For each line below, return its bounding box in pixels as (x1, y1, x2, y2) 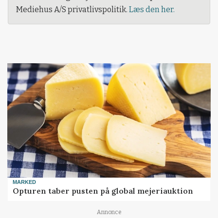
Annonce (96, 208, 122, 216)
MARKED (13, 179, 36, 185)
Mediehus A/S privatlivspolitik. (16, 5, 129, 15)
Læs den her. (129, 5, 175, 15)
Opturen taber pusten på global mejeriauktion (13, 186, 194, 196)
